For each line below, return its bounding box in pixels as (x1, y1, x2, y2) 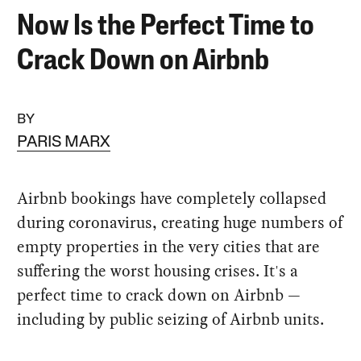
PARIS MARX (17, 134, 111, 151)
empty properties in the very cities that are (17, 234, 321, 258)
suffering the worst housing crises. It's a (17, 259, 299, 282)
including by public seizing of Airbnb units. (17, 307, 325, 330)
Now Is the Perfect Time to (17, 12, 315, 42)
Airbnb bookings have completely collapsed (17, 186, 328, 210)
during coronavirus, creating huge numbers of (17, 210, 343, 234)
